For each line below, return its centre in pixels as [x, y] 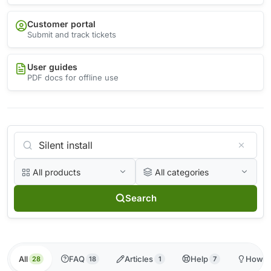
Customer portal [61, 24]
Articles [139, 259]
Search [141, 198]
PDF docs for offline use [73, 78]
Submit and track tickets [72, 35]
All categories [181, 172]
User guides [52, 67]
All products [56, 172]
